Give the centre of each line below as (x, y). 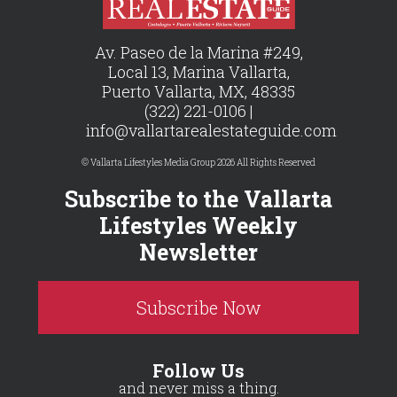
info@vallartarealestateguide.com (212, 130)
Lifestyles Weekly (198, 225)
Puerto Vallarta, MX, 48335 (198, 91)
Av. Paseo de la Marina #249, (198, 52)
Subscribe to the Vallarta (198, 198)
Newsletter (198, 252)
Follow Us (198, 370)
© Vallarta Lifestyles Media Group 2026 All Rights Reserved (198, 162)
